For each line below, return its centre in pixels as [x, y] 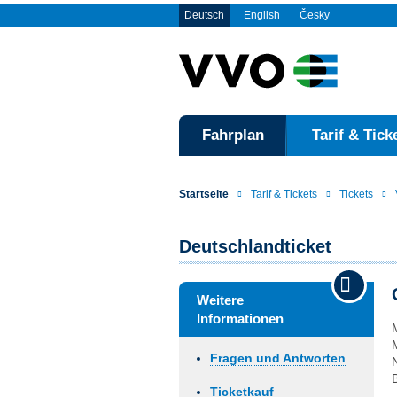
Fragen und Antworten [278, 358]
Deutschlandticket [255, 246]
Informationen [240, 319]
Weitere [220, 300]
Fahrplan [233, 135]
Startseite [204, 194]
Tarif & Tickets [284, 194]
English [262, 15]
